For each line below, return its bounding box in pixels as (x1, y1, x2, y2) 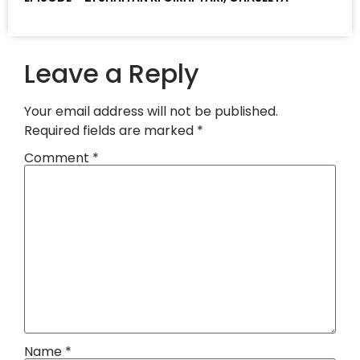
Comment (24, 149, 92, 168)
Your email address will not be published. (24, 101, 278, 121)
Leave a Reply (24, 55, 199, 92)
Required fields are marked (24, 121, 197, 140)
